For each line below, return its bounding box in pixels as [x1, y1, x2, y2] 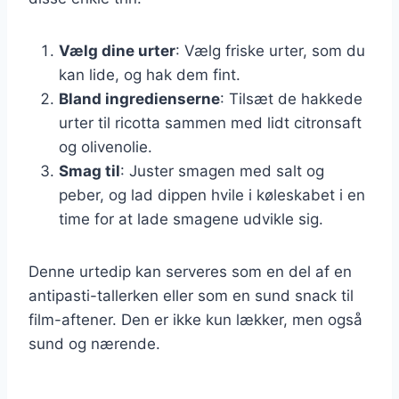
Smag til [59, 161, 120, 180]
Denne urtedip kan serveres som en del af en [28, 262, 352, 281]
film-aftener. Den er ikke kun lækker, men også [28, 310, 362, 329]
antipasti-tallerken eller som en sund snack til [28, 286, 354, 305]
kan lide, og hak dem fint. [59, 65, 240, 84]
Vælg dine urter [59, 41, 175, 60]
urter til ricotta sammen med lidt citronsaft [59, 113, 362, 132]
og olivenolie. [59, 137, 152, 156]
